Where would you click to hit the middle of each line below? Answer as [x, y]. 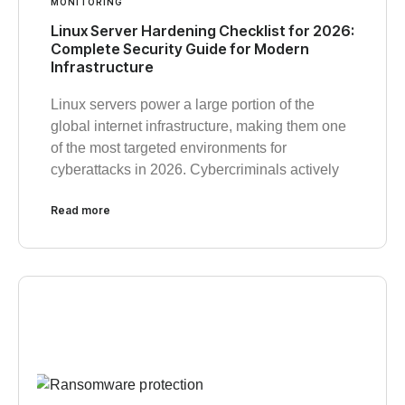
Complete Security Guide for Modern [180, 49]
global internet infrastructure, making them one [198, 127]
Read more [80, 211]
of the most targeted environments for [169, 148]
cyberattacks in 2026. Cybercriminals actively [195, 170]
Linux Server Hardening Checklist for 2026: [202, 31]
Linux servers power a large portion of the [183, 105]
